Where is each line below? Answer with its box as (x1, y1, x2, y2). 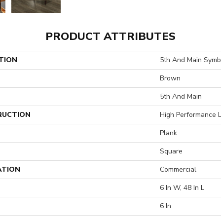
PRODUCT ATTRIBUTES (45, 29, 176, 44)
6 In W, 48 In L (160, 183, 204, 192)
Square (160, 147, 183, 156)
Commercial (160, 165, 196, 174)
